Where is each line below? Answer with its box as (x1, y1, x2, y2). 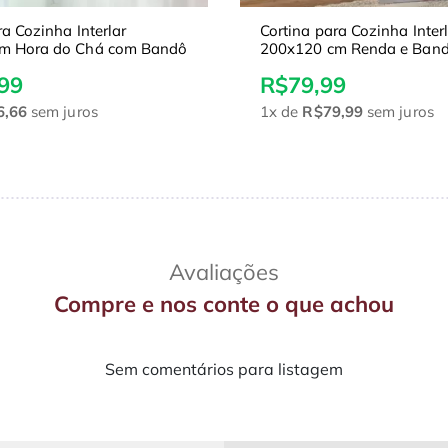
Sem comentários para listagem (105, 359, 343, 380)
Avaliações (169, 258, 279, 287)
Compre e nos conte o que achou (54, 290, 394, 319)
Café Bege (260, 57, 332, 77)
